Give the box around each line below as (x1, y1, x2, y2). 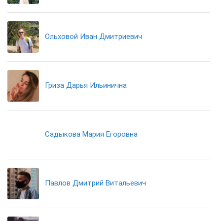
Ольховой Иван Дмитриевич (45, 32, 142, 41)
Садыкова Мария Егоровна (45, 130, 138, 139)
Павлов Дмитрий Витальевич (45, 179, 146, 187)
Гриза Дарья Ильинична (45, 81, 127, 90)
